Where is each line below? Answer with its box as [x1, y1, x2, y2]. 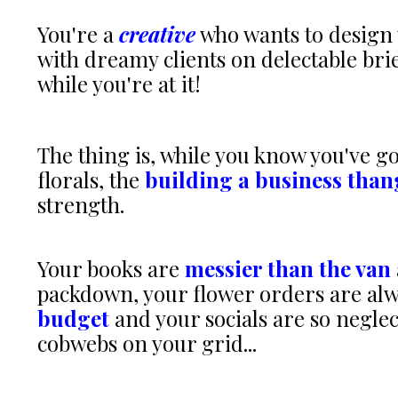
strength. [37, 190, 124, 219]
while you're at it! [37, 69, 201, 99]
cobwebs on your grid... [37, 329, 257, 358]
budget [37, 304, 109, 333]
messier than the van [185, 254, 391, 283]
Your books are [37, 254, 185, 283]
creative [119, 20, 195, 49]
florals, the [37, 165, 145, 195]
